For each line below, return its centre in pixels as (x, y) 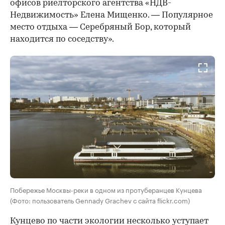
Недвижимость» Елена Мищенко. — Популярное (111, 15)
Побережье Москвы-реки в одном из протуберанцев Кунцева (106, 190)
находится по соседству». (62, 39)
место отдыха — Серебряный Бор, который (100, 27)
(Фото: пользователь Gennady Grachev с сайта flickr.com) (100, 200)
